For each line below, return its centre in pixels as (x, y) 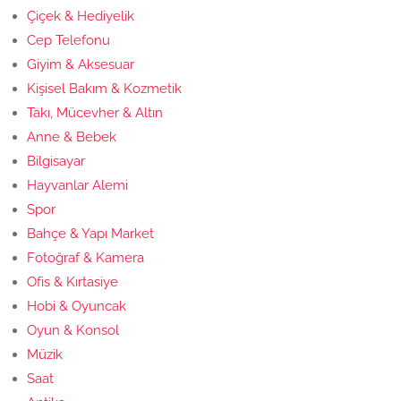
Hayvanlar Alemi (77, 185)
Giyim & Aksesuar (81, 64)
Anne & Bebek (72, 137)
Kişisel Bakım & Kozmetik (104, 88)
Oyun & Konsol (73, 330)
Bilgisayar (56, 161)
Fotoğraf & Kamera (85, 257)
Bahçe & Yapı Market (90, 233)
